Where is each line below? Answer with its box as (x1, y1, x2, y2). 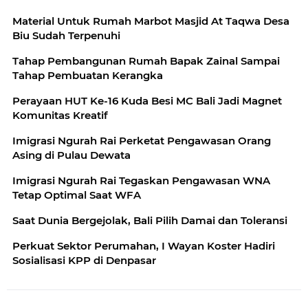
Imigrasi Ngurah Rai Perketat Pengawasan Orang (12, 134, 271, 147)
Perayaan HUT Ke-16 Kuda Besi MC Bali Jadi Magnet (12, 94, 282, 107)
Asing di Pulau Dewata (12, 148, 131, 162)
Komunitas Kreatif (12, 109, 108, 122)
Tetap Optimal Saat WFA (12, 188, 141, 201)
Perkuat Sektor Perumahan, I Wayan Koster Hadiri (12, 239, 275, 252)
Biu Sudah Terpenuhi (12, 29, 120, 42)
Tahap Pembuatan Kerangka (12, 69, 163, 82)
